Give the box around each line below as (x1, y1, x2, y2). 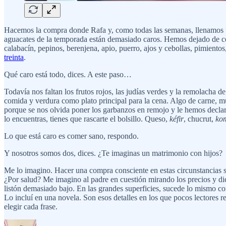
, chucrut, (184, 114, 215, 123)
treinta (4, 52, 24, 62)
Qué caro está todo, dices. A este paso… (4, 70, 132, 79)
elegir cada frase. (4, 202, 58, 211)
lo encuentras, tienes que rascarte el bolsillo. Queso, (4, 114, 169, 123)
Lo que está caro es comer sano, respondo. (4, 131, 139, 140)
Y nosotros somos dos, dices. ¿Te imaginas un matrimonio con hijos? (4, 148, 222, 157)
